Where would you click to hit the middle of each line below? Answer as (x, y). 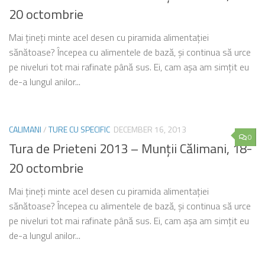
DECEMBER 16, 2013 (150, 129)
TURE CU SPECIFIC (79, 129)
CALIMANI (25, 129)
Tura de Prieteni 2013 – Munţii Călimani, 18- (130, 148)
